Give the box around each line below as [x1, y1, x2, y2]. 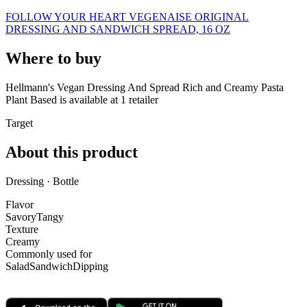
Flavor [5, 198, 34, 210]
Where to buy [5, 49, 101, 67]
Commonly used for [5, 247, 92, 260]
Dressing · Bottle [5, 175, 79, 187]
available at [69, 93, 118, 106]
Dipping [73, 260, 108, 272]
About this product [5, 143, 138, 161]
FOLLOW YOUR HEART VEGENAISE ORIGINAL [5, 10, 249, 23]
